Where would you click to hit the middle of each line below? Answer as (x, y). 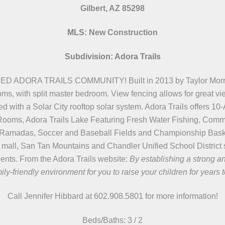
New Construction (123, 32)
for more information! (181, 196)
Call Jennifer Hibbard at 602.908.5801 (76, 196)
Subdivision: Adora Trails (113, 57)
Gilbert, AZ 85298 (113, 8)
